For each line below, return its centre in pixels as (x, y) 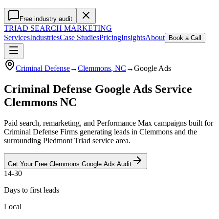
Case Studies (79, 37)
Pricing (110, 37)
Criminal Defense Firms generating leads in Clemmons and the (100, 131)
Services (17, 37)
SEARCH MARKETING (70, 28)
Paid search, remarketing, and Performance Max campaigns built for (109, 123)
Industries (45, 37)
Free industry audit (46, 19)
